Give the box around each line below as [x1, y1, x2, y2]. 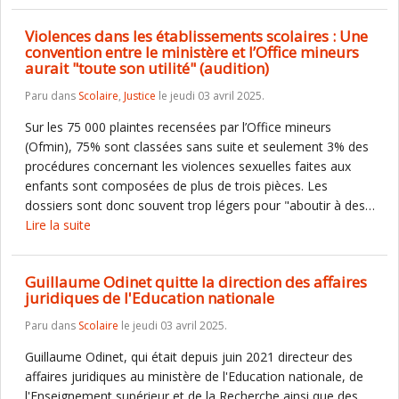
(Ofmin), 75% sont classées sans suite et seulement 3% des [25, 138, 369, 155]
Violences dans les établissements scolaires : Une [25, 26, 368, 46]
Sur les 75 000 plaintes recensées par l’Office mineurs [25, 118, 331, 135]
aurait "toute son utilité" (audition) [25, 58, 269, 78]
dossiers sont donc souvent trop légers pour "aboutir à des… [25, 197, 375, 214]
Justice [124, 88, 156, 103]
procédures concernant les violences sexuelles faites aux [25, 158, 351, 175]
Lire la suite [25, 216, 91, 233]
